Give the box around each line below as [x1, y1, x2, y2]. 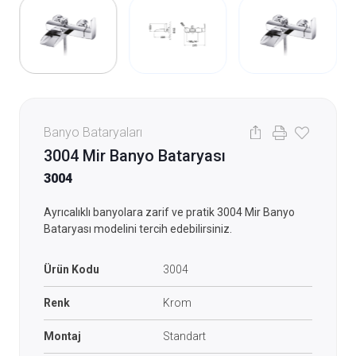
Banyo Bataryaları [43, 124, 142, 140]
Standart [162, 330, 206, 342]
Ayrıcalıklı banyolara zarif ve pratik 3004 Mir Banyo [43, 206, 295, 219]
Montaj [43, 330, 81, 342]
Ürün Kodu [43, 263, 99, 276]
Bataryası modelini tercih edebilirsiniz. [43, 222, 232, 235]
